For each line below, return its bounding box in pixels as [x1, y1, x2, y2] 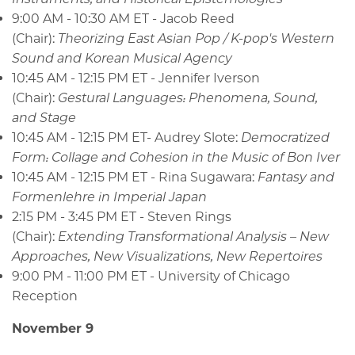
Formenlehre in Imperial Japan [12, 189, 207, 205]
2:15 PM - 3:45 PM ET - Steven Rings [12, 209, 231, 225]
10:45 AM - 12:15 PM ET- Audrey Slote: [12, 130, 241, 146]
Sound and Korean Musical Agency [12, 51, 232, 67]
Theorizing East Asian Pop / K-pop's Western [58, 31, 334, 47]
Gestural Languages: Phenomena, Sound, [58, 90, 318, 106]
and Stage [12, 110, 76, 126]
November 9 [12, 321, 94, 337]
